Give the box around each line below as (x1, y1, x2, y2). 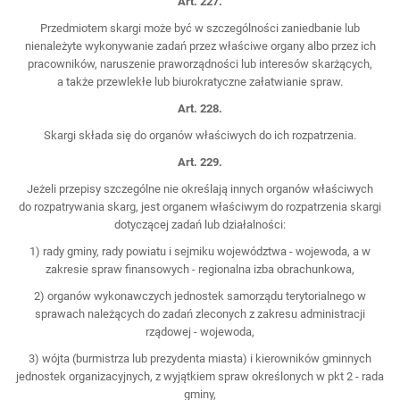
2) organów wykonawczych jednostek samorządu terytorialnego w (34, 288, 366, 303)
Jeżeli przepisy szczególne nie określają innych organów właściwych (27, 181, 373, 196)
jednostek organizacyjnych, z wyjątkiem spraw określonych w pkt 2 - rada (16, 369, 384, 383)
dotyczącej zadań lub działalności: (114, 217, 286, 231)
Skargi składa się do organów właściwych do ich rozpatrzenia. (44, 128, 356, 142)
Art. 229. (178, 154, 222, 169)
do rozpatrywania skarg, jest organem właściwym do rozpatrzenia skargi (19, 199, 381, 213)
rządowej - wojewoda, (146, 324, 254, 338)
